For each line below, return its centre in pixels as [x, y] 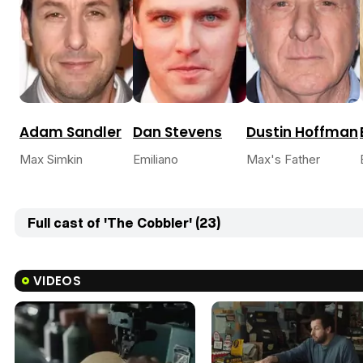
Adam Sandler [70, 132]
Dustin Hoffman [302, 132]
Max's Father [283, 160]
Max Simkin [51, 160]
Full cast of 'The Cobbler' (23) [124, 223]
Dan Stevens [177, 132]
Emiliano [156, 160]
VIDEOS [57, 281]
